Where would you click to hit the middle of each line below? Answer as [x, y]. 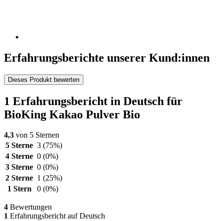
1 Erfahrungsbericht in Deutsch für [93, 101]
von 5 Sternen [37, 135]
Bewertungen [30, 207]
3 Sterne [19, 167]
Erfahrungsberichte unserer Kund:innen [107, 57]
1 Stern [19, 189]
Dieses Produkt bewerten [44, 79]
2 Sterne [19, 178]
